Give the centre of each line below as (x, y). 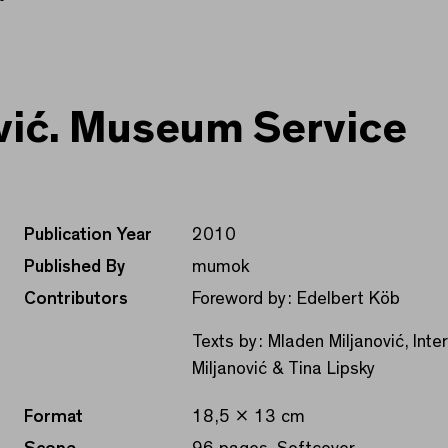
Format (53, 416)
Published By (74, 266)
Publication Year (88, 234)
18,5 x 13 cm (248, 416)
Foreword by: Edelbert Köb (296, 298)
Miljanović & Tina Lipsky (283, 368)
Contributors (76, 298)
